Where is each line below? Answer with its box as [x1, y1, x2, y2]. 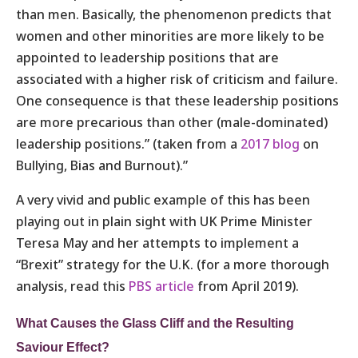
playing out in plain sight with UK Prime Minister [16, 212, 312, 230]
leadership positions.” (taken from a [16, 134, 241, 153]
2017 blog [241, 134, 300, 153]
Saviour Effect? [16, 340, 109, 354]
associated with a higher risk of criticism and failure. [16, 70, 338, 88]
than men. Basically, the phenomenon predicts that [16, 5, 332, 23]
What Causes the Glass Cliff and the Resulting [16, 316, 294, 330]
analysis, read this [16, 276, 129, 295]
